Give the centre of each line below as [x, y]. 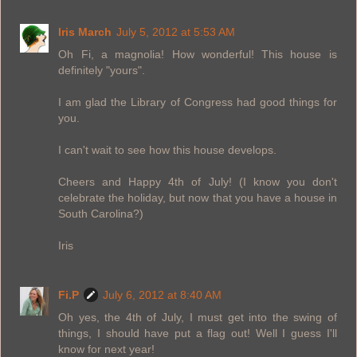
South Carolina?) [101, 213]
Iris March [85, 31]
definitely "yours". [102, 70]
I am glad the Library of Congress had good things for [198, 102]
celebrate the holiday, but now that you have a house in [198, 197]
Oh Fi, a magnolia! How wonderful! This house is [198, 54]
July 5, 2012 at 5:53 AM [176, 31]
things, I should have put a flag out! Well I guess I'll [198, 333]
